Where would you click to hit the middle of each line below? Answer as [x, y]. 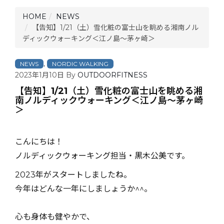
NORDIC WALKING [80, 64]
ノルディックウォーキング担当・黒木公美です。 [102, 156]
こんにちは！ [39, 142]
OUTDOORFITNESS [112, 75]
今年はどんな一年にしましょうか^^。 [83, 189]
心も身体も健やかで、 [55, 217]
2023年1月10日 [39, 75]
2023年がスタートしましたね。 [73, 175]
